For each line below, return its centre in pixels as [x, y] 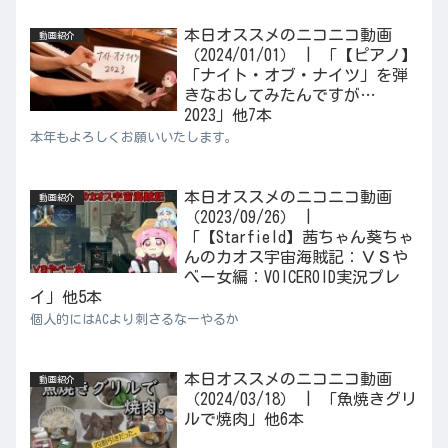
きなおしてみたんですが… [279, 94]
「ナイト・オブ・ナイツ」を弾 [295, 74]
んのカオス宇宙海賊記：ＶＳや [295, 257]
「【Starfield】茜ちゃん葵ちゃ [298, 237]
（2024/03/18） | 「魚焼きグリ [300, 399]
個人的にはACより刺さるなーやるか [134, 320]
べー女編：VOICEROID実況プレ [291, 277]
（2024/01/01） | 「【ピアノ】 [300, 54]
